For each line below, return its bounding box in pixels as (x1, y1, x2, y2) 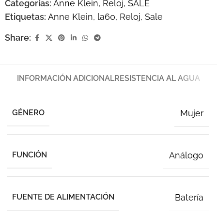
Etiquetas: (5, 12, 46, 22)
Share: (5, 32, 31, 43)
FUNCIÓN (12, 150, 47, 160)
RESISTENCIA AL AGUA (114, 74, 200, 83)
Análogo (169, 150, 204, 161)
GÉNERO (12, 108, 45, 118)
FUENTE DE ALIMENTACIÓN (12, 192, 115, 202)
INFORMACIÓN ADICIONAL (16, 74, 114, 83)
